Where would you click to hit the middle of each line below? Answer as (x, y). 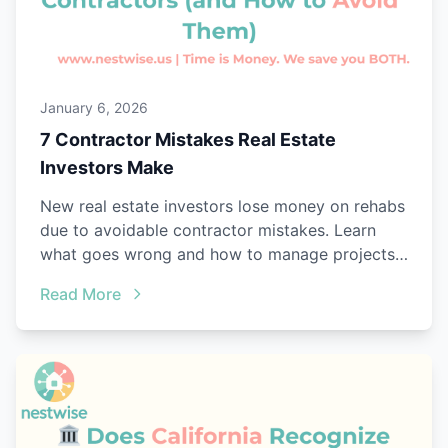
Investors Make (107, 168)
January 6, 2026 (94, 108)
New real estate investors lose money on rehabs (222, 206)
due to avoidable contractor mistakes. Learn (208, 230)
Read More (80, 294)
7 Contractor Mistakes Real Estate (188, 140)
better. (64, 278)
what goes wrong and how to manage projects (217, 254)
